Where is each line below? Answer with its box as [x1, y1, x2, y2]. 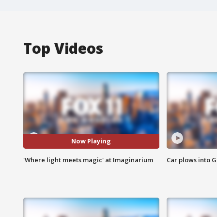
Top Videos [23, 38, 103, 58]
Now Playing [71, 137, 111, 146]
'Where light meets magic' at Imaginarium [23, 155, 153, 164]
